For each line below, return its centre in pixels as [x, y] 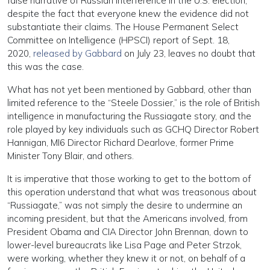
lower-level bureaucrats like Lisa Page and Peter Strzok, [124, 245]
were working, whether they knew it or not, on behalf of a [126, 258]
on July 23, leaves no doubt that [190, 53]
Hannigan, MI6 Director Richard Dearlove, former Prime [121, 143]
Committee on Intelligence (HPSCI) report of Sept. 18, [118, 40]
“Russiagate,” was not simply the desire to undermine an [125, 205]
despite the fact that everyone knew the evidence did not [128, 14]
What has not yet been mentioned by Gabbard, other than [129, 89]
